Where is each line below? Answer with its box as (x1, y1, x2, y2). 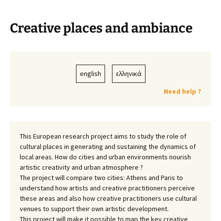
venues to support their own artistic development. (20, 204, 169, 213)
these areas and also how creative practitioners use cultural (20, 194, 197, 203)
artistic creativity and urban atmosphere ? (20, 163, 143, 172)
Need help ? (164, 87, 201, 96)
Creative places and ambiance (10, 20, 192, 36)
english (79, 69, 101, 78)
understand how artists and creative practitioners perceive (20, 184, 195, 192)
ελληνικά (115, 69, 142, 78)
